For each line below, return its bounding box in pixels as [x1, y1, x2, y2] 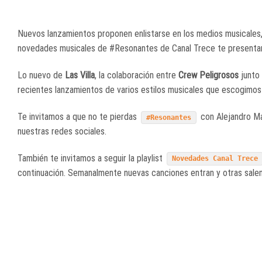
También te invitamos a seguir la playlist [18, 152, 165, 164]
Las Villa [65, 70, 95, 81]
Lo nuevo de [18, 70, 65, 81]
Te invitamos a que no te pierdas [18, 111, 139, 122]
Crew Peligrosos [178, 70, 241, 81]
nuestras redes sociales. [18, 125, 106, 137]
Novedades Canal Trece [172, 154, 258, 163]
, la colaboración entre [95, 70, 178, 81]
